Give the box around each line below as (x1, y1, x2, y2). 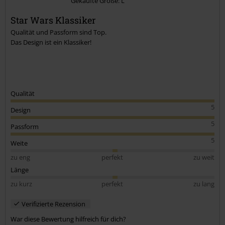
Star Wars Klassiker (11, 14, 96, 26)
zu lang (193, 179, 214, 188)
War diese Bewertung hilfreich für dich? (11, 214, 126, 223)
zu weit (193, 152, 214, 162)
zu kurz (11, 179, 32, 188)
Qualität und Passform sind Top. (11, 27, 106, 37)
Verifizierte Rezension (22, 199, 85, 208)
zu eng (11, 152, 30, 162)
